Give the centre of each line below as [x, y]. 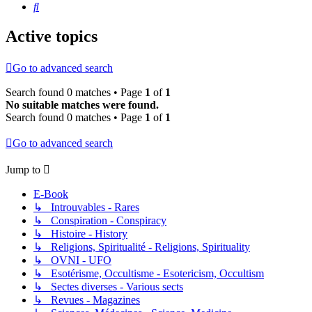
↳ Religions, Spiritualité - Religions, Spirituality [142, 247]
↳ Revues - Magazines [87, 300]
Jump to [23, 170]
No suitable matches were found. [82, 105]
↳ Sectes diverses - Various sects [108, 287]
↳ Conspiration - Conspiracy [100, 221]
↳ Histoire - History [80, 234]
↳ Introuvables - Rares [86, 208]
